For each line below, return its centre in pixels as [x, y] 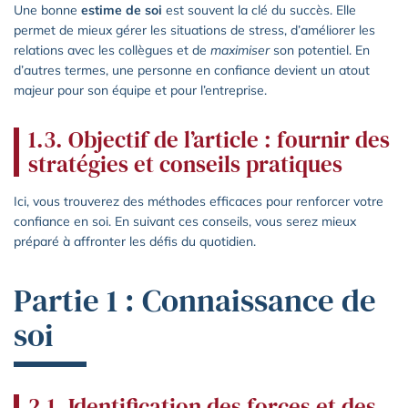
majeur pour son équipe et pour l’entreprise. [140, 90]
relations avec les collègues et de [112, 50]
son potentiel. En [320, 50]
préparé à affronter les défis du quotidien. [135, 241]
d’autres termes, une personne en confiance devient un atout [192, 70]
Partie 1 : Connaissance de [195, 300]
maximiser [240, 50]
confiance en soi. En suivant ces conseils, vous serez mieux [185, 221]
